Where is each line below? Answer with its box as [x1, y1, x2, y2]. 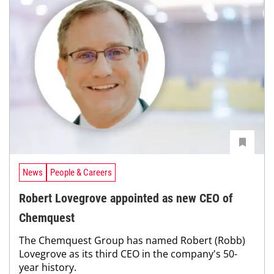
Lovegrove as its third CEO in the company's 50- [19, 247, 237, 261]
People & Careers [50, 166, 112, 178]
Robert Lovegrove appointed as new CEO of [19, 191, 233, 206]
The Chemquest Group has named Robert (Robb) [19, 234, 245, 248]
